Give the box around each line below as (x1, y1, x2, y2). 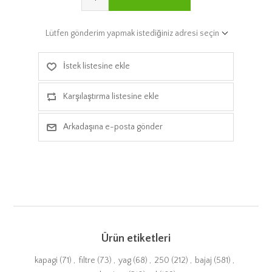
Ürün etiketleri (101, 232, 171, 245)
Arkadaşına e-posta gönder (63, 121, 163, 132)
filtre (78, 255, 95, 265)
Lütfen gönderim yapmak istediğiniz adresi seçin (45, 28, 219, 38)
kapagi (35, 255, 58, 265)
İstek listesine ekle (63, 61, 130, 71)
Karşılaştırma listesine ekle (63, 91, 159, 101)
